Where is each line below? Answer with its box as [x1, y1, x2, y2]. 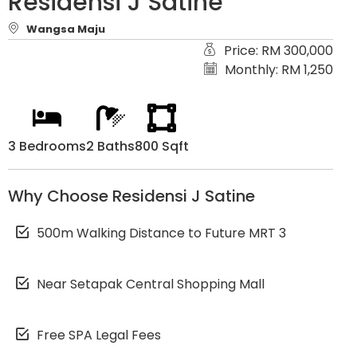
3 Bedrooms [8, 137, 86, 156]
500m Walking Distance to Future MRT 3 [37, 224, 286, 243]
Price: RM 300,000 [224, 41, 333, 61]
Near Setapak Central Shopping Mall [37, 275, 265, 294]
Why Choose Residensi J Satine [8, 185, 255, 208]
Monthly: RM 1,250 [225, 61, 333, 80]
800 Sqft [135, 137, 189, 156]
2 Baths [86, 137, 135, 156]
